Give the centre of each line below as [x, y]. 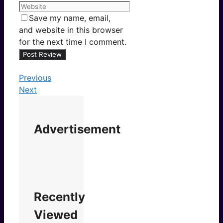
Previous [35, 78]
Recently [59, 197]
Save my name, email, [70, 18]
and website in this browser [71, 30]
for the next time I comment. [73, 42]
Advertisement [77, 129]
